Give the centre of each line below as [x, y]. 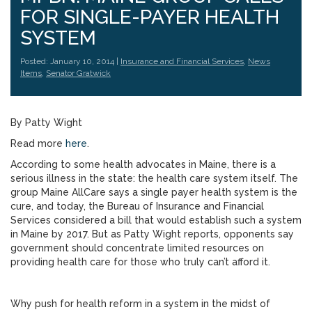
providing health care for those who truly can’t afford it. [140, 262]
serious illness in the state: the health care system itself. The [154, 178]
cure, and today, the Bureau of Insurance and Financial [137, 206]
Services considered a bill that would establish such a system [156, 220]
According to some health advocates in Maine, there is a [143, 164]
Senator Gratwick [78, 73]
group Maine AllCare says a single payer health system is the [154, 192]
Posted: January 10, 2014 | [70, 61]
